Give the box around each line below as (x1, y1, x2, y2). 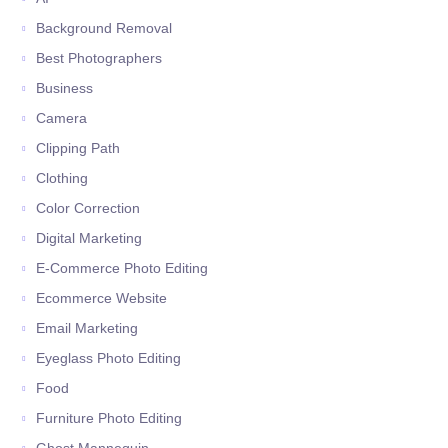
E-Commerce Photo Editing (36, 260, 209, 277)
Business (36, 80, 94, 97)
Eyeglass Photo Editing (36, 350, 182, 367)
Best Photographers (36, 50, 163, 67)
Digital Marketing (36, 230, 143, 247)
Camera (36, 110, 88, 127)
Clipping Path (36, 140, 121, 157)
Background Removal (36, 20, 173, 37)
